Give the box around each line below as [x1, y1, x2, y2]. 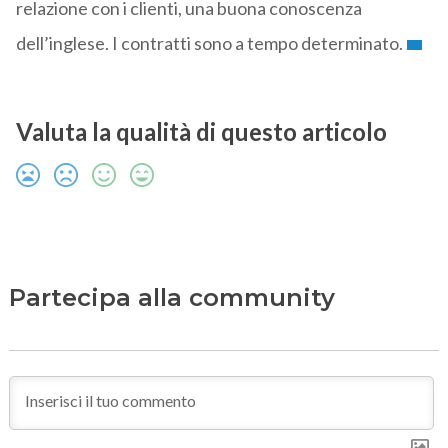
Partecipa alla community [8, 283, 335, 313]
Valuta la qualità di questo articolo [15, 117, 387, 147]
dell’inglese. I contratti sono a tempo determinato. [15, 32, 403, 55]
